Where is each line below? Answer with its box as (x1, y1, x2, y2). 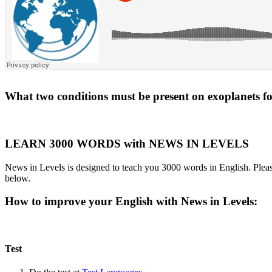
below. (5, 172, 30, 183)
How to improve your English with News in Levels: (5, 195, 260, 208)
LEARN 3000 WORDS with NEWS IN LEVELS (5, 137, 249, 150)
